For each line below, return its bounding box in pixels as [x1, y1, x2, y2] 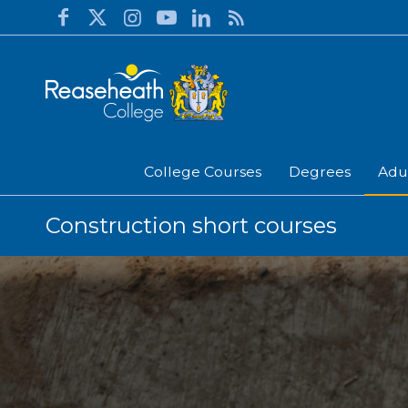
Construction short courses [46, 212, 337, 239]
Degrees [289, 163, 351, 180]
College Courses [144, 163, 261, 180]
